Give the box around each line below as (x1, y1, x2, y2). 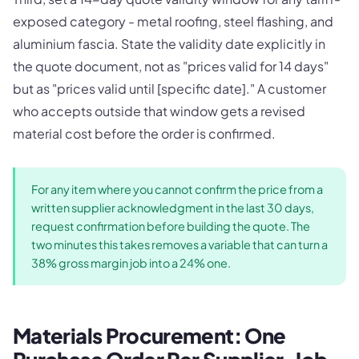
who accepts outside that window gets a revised (13, 102, 305, 119)
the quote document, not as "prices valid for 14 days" (13, 57, 329, 75)
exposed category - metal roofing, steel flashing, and (13, 12, 333, 30)
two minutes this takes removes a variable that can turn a (31, 236, 328, 252)
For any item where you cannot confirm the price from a (31, 181, 323, 196)
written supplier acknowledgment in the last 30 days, (31, 200, 314, 215)
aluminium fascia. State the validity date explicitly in (13, 34, 325, 52)
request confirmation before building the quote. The (31, 218, 310, 233)
